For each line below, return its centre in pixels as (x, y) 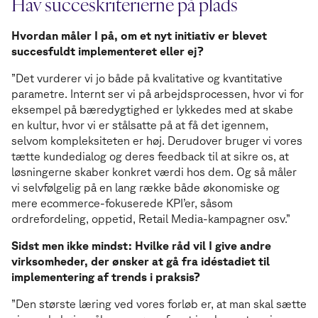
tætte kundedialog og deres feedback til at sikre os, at (150, 157)
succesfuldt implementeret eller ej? (109, 51)
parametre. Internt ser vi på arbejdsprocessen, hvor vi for (158, 94)
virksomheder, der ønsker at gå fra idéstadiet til (141, 262)
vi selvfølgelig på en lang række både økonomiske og (146, 188)
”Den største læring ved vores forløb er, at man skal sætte (159, 304)
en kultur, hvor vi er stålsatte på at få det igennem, (140, 125)
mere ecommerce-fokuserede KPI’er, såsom (122, 203)
